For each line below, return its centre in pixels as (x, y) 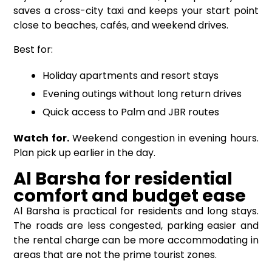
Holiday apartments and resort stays (131, 76)
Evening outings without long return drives (142, 94)
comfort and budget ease (130, 196)
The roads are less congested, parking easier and (136, 226)
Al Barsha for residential (123, 179)
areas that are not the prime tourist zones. (115, 255)
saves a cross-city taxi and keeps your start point (136, 11)
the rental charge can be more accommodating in (136, 240)
